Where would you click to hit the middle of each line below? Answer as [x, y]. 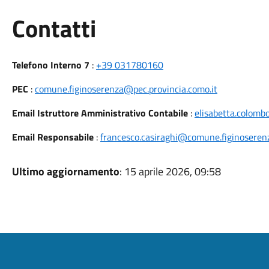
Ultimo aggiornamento [65, 171]
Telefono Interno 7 [50, 65]
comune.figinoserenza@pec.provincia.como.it [126, 89]
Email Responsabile [53, 137]
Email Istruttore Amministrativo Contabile [100, 113]
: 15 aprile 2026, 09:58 [170, 171]
